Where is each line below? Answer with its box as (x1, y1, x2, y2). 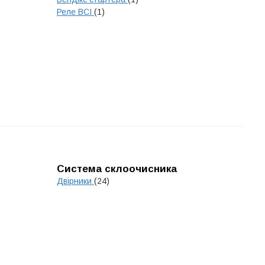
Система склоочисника (57, 163, 177, 174)
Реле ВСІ (57, 7, 94, 17)
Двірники (57, 176, 94, 186)
